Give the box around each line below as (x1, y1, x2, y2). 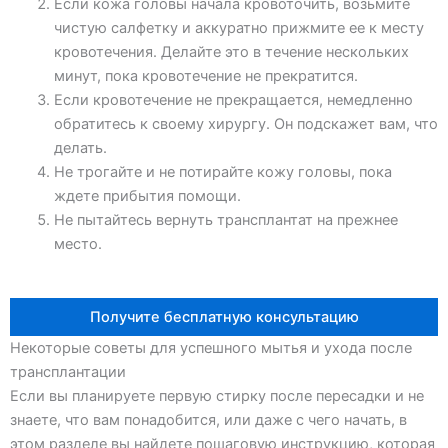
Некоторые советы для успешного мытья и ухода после (10, 338, 412, 357)
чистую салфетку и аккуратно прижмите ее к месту (53, 18, 424, 37)
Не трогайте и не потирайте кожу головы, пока (53, 162, 392, 181)
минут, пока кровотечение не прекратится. (53, 66, 358, 85)
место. (53, 234, 102, 253)
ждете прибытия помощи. (53, 186, 241, 205)
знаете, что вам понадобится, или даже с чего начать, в (10, 410, 407, 429)
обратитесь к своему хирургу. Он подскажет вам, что (53, 114, 438, 133)
